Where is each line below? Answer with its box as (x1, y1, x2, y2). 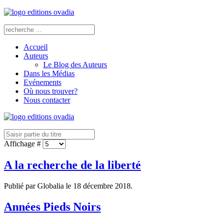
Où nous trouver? (24, 87, 78, 95)
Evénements (24, 78, 61, 86)
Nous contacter (24, 96, 70, 104)
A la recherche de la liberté (4, 158, 141, 171)
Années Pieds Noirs (4, 200, 101, 213)
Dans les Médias (24, 69, 75, 78)
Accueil (24, 43, 48, 51)
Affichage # (4, 139, 43, 148)
